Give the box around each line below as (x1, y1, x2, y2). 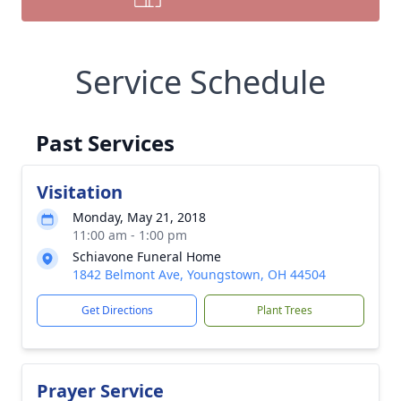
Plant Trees (256, 303, 312, 318)
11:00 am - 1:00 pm (73, 226, 187, 243)
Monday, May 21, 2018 (73, 209, 206, 226)
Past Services (36, 128, 175, 158)
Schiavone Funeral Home (73, 248, 221, 265)
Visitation (37, 180, 123, 204)
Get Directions (81, 303, 153, 318)
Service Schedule (75, 60, 326, 104)
